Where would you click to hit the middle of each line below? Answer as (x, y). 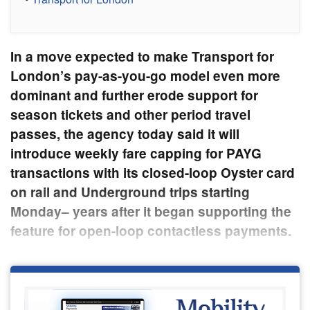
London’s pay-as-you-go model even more (145, 75)
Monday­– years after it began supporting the (151, 211)
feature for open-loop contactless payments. (151, 230)
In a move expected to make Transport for (142, 56)
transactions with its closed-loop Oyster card (153, 172)
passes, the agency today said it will (125, 134)
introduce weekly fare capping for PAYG (136, 153)
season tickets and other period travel (130, 114)
